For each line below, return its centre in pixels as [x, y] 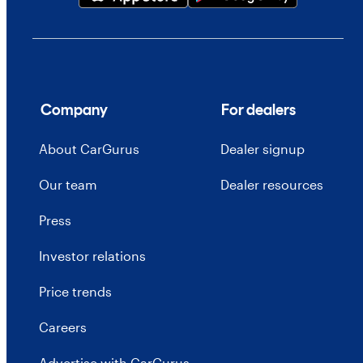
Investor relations [92, 256]
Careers [63, 327]
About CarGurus [89, 149]
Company [74, 110]
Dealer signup [262, 149]
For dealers [259, 110]
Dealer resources [271, 185]
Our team [68, 185]
